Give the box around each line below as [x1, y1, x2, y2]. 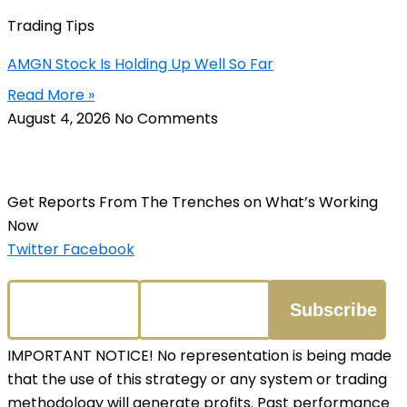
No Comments [114, 108, 218, 130]
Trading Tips [7, 15, 94, 37]
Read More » [7, 84, 94, 106]
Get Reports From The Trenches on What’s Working [7, 192, 378, 213]
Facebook [63, 239, 134, 260]
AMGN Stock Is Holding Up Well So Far [7, 54, 273, 75]
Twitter [7, 239, 59, 260]
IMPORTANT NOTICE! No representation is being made [7, 345, 392, 366]
